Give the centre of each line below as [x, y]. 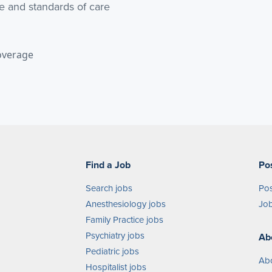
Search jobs [109, 188]
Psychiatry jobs [115, 235]
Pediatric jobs [112, 251]
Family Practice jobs [124, 219]
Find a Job [108, 165]
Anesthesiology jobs [126, 204]
